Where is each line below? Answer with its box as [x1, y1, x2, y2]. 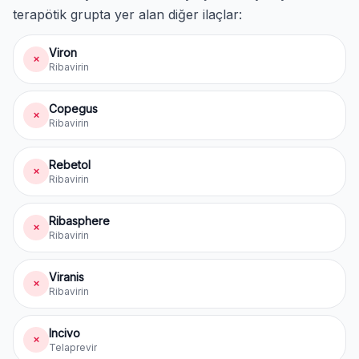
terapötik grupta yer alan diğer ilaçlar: [13, 6, 242, 22]
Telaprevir [49, 341, 97, 353]
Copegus [49, 102, 98, 115]
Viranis [49, 270, 84, 284]
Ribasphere [49, 214, 110, 228]
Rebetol [49, 158, 91, 171]
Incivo [49, 326, 80, 340]
